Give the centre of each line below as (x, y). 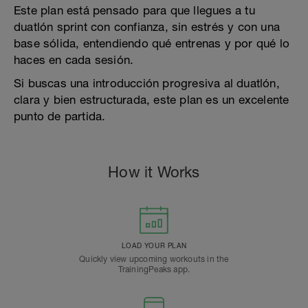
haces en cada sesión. (74, 60)
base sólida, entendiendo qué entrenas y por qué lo (152, 43)
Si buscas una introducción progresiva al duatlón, (147, 83)
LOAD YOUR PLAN (154, 245)
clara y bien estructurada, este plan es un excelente (152, 100)
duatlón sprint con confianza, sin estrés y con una (147, 27)
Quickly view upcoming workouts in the (154, 259)
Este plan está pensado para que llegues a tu (134, 10)
